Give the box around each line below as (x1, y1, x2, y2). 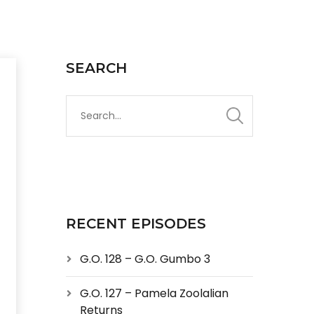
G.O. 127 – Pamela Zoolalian (79, 285, 228, 301)
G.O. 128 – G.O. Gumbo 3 (79, 251, 210, 267)
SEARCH (65, 60, 127, 76)
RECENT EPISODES (65, 215, 206, 232)
